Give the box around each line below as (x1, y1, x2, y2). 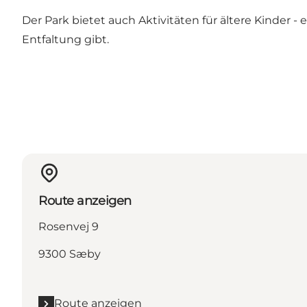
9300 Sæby (38, 247, 101, 261)
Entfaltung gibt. (22, 33, 109, 47)
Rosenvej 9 (38, 220, 99, 234)
